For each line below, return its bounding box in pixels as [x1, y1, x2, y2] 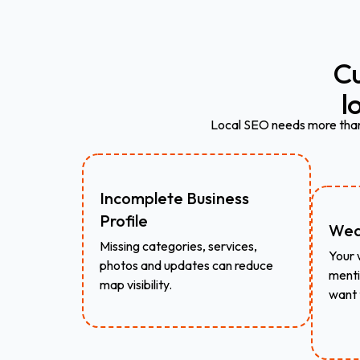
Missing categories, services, [100, 238, 257, 254]
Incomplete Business [100, 188, 249, 208]
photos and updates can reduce [100, 257, 273, 273]
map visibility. [100, 276, 172, 292]
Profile [100, 211, 148, 231]
